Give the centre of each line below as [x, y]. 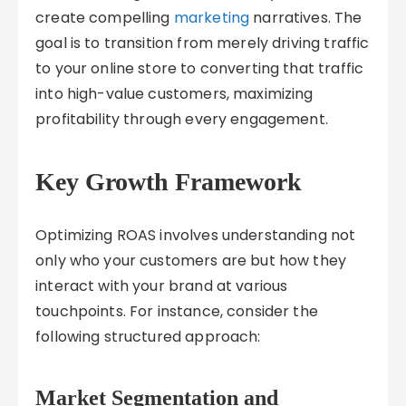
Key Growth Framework [169, 182]
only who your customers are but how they [191, 261]
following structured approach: [148, 337]
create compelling [105, 18]
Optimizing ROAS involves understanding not [196, 235]
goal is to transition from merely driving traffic [203, 43]
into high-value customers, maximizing [174, 94]
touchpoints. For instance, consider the [177, 311]
